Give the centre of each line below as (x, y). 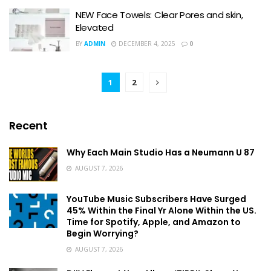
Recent (28, 126)
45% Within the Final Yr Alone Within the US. (162, 211)
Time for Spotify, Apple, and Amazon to (154, 222)
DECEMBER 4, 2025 (146, 43)
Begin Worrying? (103, 234)
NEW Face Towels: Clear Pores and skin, (159, 15)
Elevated (95, 27)
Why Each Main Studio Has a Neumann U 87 (161, 152)
